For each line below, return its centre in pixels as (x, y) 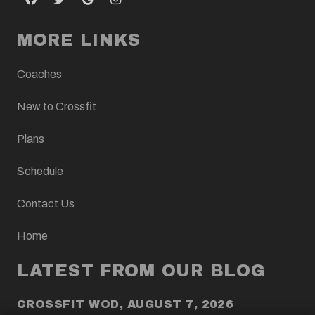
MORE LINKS (79, 40)
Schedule (40, 171)
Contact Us (46, 203)
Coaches (39, 74)
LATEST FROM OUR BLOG (141, 270)
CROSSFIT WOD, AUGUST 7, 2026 (126, 304)
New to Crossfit (57, 106)
